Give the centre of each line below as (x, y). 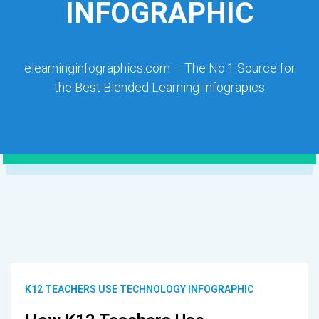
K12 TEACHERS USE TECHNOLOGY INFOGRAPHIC (139, 289)
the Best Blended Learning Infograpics (159, 87)
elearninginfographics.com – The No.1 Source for (159, 68)
